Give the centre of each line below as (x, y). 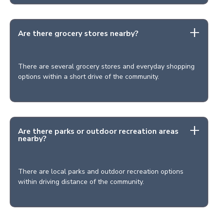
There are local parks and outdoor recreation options (101, 172)
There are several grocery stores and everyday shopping (106, 66)
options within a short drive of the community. (89, 77)
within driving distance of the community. (81, 182)
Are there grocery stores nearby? (78, 33)
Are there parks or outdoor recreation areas (98, 131)
